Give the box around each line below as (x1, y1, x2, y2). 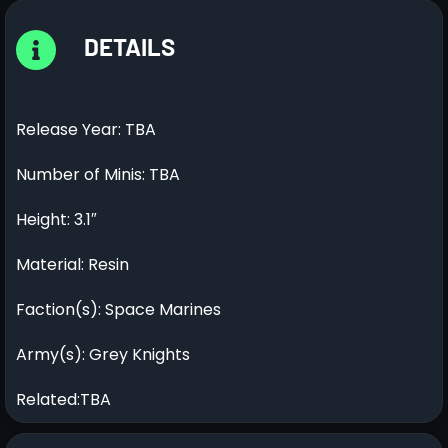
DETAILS (84, 31, 176, 61)
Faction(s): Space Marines (16, 297, 221, 321)
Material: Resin (16, 252, 129, 276)
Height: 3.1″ (16, 207, 97, 231)
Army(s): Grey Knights (16, 342, 190, 366)
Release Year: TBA (16, 117, 156, 141)
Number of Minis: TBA (16, 162, 180, 186)
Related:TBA (16, 387, 111, 411)
